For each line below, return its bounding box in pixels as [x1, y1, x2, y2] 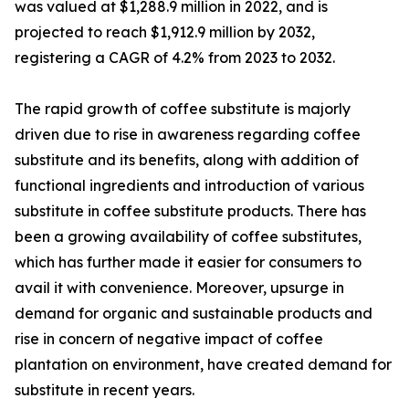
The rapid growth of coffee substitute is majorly [15, 100, 351, 119]
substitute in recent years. [15, 381, 194, 400]
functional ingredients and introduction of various [15, 176, 364, 195]
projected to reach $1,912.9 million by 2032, [15, 23, 315, 42]
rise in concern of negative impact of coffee [15, 330, 323, 349]
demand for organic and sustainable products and [15, 304, 372, 323]
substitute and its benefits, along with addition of [15, 151, 359, 170]
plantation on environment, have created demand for [15, 355, 392, 374]
